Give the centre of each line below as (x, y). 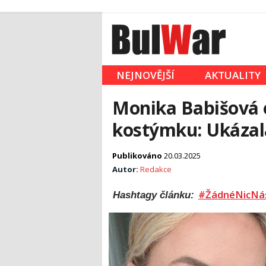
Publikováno (138, 156)
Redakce (156, 170)
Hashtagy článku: (155, 195)
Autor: (126, 170)
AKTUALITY (233, 75)
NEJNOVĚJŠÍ (145, 75)
